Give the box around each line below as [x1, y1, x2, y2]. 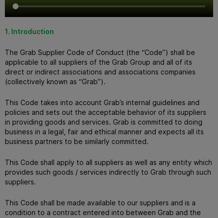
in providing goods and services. [5, 117, 113, 126]
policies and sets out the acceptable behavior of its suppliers [5, 108, 206, 116]
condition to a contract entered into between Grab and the [5, 208, 201, 217]
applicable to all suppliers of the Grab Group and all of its [5, 57, 192, 66]
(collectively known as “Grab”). [5, 77, 108, 86]
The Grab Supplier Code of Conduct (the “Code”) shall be [5, 48, 195, 56]
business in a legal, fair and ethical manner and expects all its [5, 127, 204, 136]
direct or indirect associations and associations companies [5, 67, 196, 76]
